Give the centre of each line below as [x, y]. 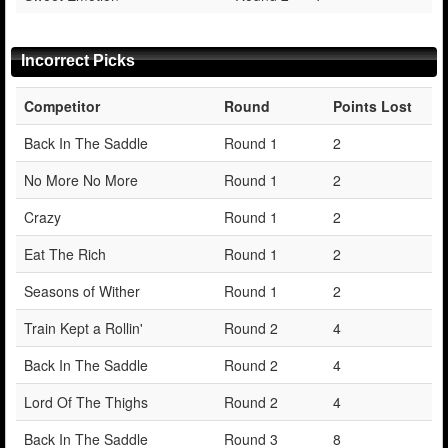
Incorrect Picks [78, 60]
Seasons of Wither [82, 290]
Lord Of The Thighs [86, 401]
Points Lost [372, 105]
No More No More [81, 179]
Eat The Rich [65, 253]
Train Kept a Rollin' [83, 327]
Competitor [62, 105]
